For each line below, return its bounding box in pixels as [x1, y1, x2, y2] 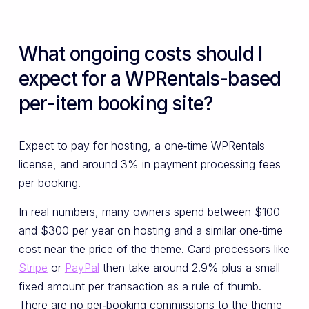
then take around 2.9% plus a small [99, 260, 280, 275]
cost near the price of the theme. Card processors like [18, 241, 290, 256]
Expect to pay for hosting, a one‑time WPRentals [18, 139, 265, 153]
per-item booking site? [18, 92, 213, 116]
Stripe [18, 260, 48, 275]
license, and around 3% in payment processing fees [18, 157, 281, 172]
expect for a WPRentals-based [18, 67, 281, 91]
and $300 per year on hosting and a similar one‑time [18, 223, 283, 237]
